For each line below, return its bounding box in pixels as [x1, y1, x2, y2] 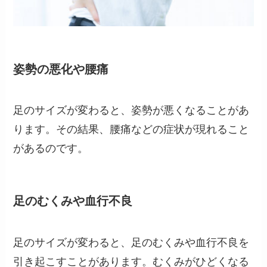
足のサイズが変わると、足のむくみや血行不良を [13, 236, 250, 249]
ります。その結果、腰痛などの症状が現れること [13, 123, 250, 136]
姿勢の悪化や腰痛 [13, 62, 109, 76]
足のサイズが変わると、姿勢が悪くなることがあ [13, 104, 250, 117]
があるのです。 [13, 142, 89, 155]
